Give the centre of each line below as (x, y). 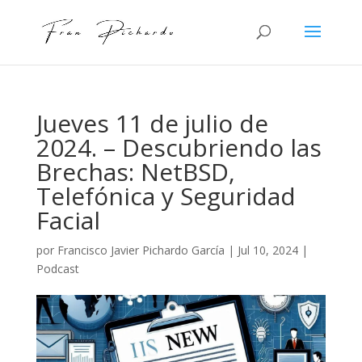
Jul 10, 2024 (267, 250)
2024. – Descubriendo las (179, 147)
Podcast (57, 269)
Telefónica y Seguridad (166, 196)
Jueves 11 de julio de (152, 123)
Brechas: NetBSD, (135, 172)
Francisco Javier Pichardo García (141, 250)
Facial (68, 220)
